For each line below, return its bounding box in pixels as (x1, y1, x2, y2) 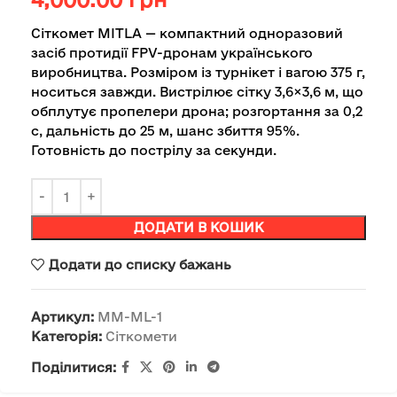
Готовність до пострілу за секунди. (31, 143, 276, 159)
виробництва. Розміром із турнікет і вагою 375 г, (31, 65, 365, 81)
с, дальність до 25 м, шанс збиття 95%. (31, 123, 300, 139)
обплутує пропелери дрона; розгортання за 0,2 (31, 104, 362, 120)
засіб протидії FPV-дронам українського (31, 45, 313, 61)
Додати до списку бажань (48, 256, 231, 272)
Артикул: (31, 309, 97, 325)
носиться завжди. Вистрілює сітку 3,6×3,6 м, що (31, 84, 363, 100)
